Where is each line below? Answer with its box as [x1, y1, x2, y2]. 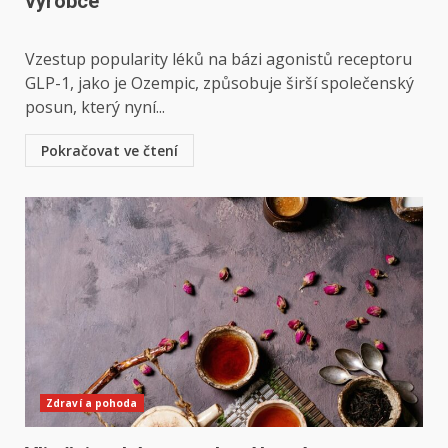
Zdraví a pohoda [46, 396, 138, 410]
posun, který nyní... [25, 96, 165, 118]
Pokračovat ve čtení [41, 141, 178, 160]
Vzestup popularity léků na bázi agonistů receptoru [25, 48, 412, 70]
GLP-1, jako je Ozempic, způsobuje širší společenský [25, 72, 414, 94]
